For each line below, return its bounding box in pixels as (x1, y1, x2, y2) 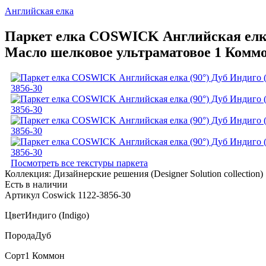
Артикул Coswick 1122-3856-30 (5, 189, 131, 200)
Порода (5, 230, 35, 240)
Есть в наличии (5, 179, 68, 189)
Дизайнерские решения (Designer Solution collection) (53, 168, 263, 179)
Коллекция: (5, 168, 53, 179)
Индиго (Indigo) (25, 210, 89, 220)
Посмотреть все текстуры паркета (11, 157, 148, 168)
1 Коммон (25, 250, 65, 261)
